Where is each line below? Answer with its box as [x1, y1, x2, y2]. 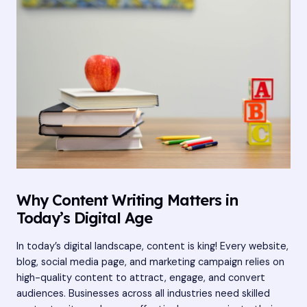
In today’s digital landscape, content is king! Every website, [16, 239, 288, 253]
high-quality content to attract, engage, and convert [16, 271, 265, 284]
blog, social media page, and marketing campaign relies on [16, 255, 284, 269]
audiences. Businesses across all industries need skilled [16, 286, 270, 300]
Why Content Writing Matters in [16, 191, 238, 210]
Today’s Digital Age [16, 208, 152, 228]
